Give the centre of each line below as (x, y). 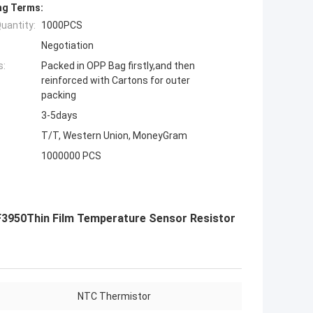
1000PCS (62, 26)
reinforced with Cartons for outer (116, 81)
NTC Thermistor (114, 297)
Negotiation (67, 46)
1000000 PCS (71, 156)
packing (59, 95)
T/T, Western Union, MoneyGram (114, 136)
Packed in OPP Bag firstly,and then (118, 66)
